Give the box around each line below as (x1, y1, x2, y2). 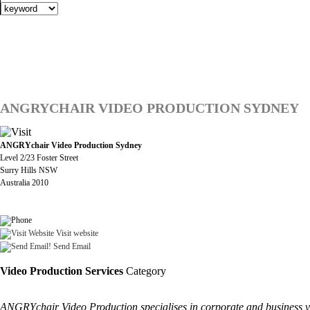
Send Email (51, 241, 91, 251)
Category (123, 264, 166, 277)
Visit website (54, 228, 98, 238)
